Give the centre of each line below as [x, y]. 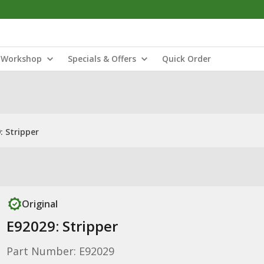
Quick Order [187, 59]
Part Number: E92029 [60, 251]
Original [39, 204]
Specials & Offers [102, 59]
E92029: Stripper [62, 226]
